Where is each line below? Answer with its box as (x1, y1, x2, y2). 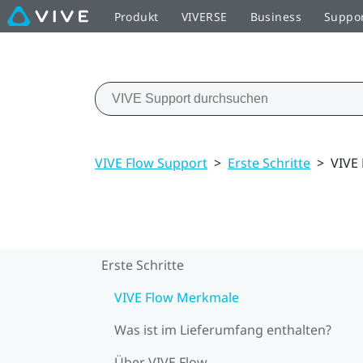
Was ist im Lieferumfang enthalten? (114, 320, 331, 339)
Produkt (113, 8, 159, 24)
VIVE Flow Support (95, 153, 207, 172)
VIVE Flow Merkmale (114, 288, 239, 306)
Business (250, 8, 301, 24)
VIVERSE (181, 8, 228, 24)
